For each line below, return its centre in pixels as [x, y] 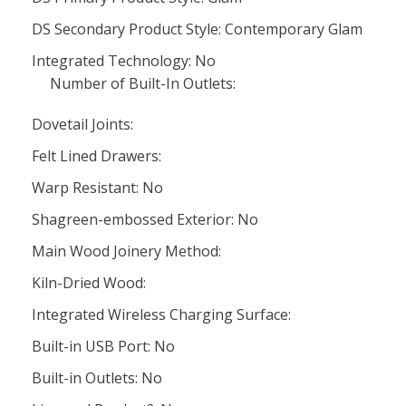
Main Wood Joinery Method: [126, 251]
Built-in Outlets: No [97, 378]
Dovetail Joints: [82, 124]
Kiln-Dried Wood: [89, 283]
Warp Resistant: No [97, 188]
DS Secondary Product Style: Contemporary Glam [197, 29]
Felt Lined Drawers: [97, 156]
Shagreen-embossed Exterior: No [145, 219]
